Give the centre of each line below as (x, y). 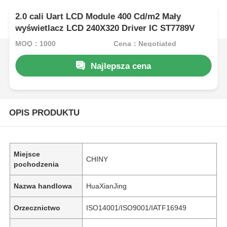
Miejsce (27, 154)
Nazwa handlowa (43, 186)
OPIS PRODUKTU (44, 112)
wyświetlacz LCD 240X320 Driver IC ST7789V (105, 28)
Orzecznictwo (37, 207)
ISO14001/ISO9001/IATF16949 (137, 207)
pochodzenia (36, 164)
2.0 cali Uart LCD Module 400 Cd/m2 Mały (98, 17)
